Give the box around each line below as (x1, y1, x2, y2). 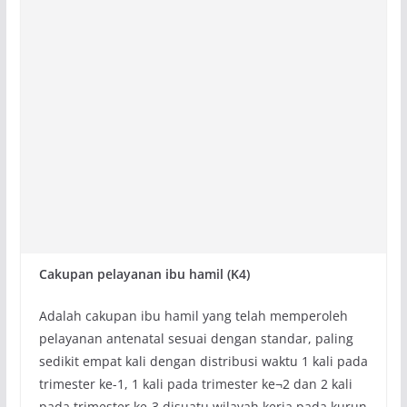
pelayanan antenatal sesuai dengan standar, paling (38, 330, 353, 348)
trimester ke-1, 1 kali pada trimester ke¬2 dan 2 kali (38, 375, 352, 393)
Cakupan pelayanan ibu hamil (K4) (38, 265, 250, 283)
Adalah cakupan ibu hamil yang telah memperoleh (38, 307, 348, 325)
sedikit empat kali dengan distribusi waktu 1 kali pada (38, 352, 368, 371)
